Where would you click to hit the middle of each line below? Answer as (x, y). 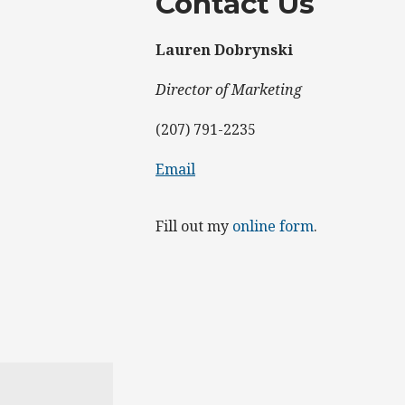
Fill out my (194, 226)
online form (273, 226)
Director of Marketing (229, 90)
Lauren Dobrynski (224, 50)
